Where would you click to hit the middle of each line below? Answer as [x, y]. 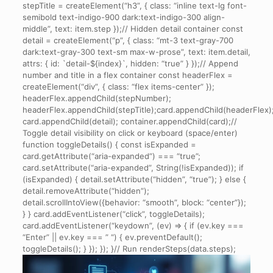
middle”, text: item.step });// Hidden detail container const [133, 29]
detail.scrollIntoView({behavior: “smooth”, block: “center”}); [134, 203]
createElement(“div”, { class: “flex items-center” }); [118, 87]
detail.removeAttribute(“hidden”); [86, 191]
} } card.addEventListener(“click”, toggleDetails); [113, 214]
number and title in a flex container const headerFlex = [127, 75]
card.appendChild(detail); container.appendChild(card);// [129, 122]
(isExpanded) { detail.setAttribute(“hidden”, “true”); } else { [134, 179]
